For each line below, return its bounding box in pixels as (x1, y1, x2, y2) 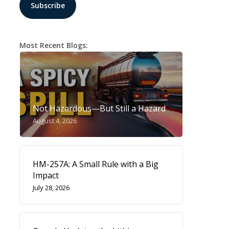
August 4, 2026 (32, 116, 77, 125)
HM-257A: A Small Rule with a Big (32, 158, 158, 170)
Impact (32, 170, 59, 181)
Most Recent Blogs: (19, 40, 88, 50)
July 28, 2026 (32, 183, 70, 192)
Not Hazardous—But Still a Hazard (32, 103, 166, 114)
